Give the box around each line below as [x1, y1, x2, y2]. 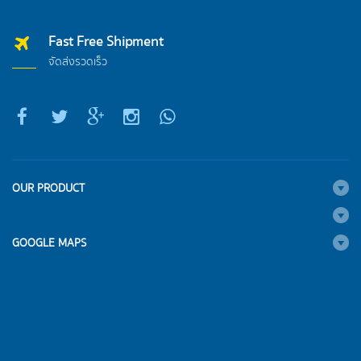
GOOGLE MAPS [12, 234, 86, 251]
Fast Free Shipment [48, 31, 164, 52]
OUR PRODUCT [12, 180, 85, 197]
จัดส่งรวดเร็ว [48, 53, 107, 70]
